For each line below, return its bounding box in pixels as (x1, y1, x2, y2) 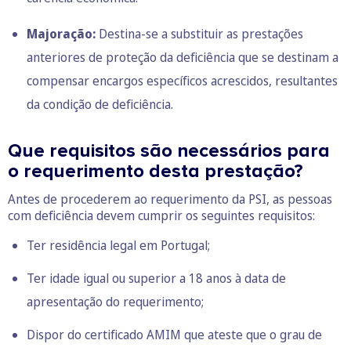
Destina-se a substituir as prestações (96, 25, 303, 43)
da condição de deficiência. (27, 96, 173, 114)
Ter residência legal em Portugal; (27, 237, 210, 255)
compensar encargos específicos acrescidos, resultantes (27, 72, 338, 90)
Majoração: (27, 25, 96, 43)
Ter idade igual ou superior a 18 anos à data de (27, 270, 286, 288)
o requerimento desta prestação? (8, 160, 303, 183)
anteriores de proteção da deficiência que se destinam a (27, 49, 338, 67)
